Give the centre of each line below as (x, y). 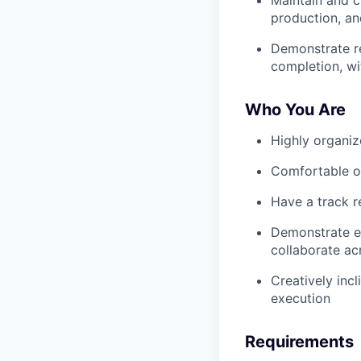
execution (301, 298)
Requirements (299, 341)
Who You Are (295, 109)
